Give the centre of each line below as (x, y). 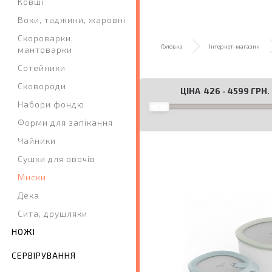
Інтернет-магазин (234, 46)
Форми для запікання (65, 123)
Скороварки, (46, 38)
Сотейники (42, 68)
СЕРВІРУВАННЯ (44, 256)
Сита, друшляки (53, 214)
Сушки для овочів (56, 159)
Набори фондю (51, 104)
